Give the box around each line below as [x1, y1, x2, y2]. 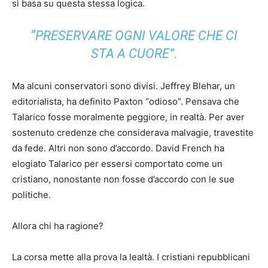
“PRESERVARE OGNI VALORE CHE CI [31, 28, 237, 44]
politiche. [12, 189, 51, 201]
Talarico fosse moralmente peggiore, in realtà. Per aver [12, 111, 245, 123]
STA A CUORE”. [90, 46, 178, 62]
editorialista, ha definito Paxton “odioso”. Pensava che [12, 96, 239, 108]
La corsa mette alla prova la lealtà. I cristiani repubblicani [12, 251, 250, 263]
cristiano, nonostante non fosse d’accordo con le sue [12, 173, 234, 185]
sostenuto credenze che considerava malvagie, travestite [12, 127, 254, 139]
